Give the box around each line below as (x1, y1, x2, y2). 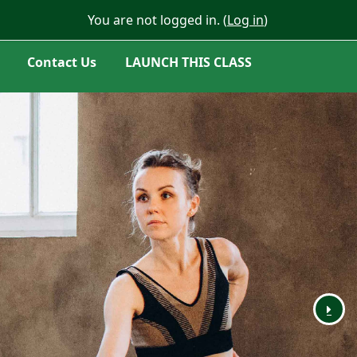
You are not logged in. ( (88, 11, 227, 29)
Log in (227, 11, 264, 29)
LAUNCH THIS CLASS (125, 53, 252, 71)
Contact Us (27, 53, 96, 71)
